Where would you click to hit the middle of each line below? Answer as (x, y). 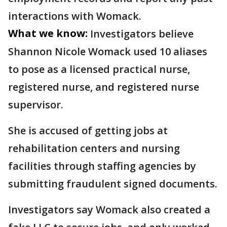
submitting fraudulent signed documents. (113, 184)
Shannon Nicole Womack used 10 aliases (108, 51)
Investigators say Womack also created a (109, 210)
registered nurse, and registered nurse (104, 87)
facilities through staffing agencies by (102, 166)
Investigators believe (142, 34)
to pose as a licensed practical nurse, (99, 69)
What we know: (48, 33)
